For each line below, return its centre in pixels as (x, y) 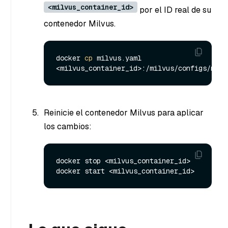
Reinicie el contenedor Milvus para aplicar (124, 113)
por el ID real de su (174, 10)
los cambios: (68, 127)
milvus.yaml (117, 58)
